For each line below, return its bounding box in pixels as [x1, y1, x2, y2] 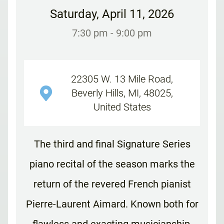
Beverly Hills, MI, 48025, [71, 87, 173, 99]
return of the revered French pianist [33, 178, 191, 190]
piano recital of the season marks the [29, 158, 195, 170]
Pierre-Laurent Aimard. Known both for [25, 198, 198, 210]
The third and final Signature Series [33, 138, 190, 150]
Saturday [50, 7, 96, 21]
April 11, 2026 [102, 7, 174, 21]
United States [93, 101, 151, 113]
